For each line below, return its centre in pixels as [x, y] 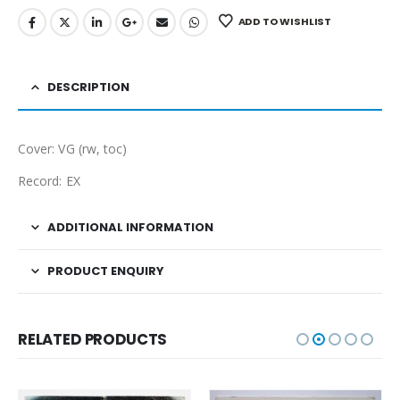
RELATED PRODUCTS [93, 340]
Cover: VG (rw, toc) [73, 149]
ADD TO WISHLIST [285, 21]
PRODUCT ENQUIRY [106, 271]
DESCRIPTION [88, 87]
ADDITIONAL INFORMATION [130, 228]
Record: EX [49, 181]
